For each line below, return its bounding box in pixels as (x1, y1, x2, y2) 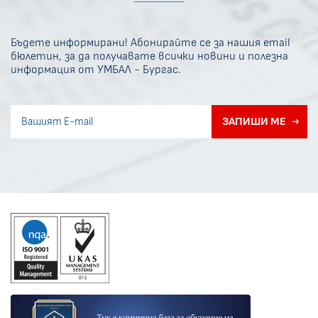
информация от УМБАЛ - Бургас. (11, 63, 181, 75)
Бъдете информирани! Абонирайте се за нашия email (11, 36, 290, 48)
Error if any (14, 150, 63, 161)
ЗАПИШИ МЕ (222, 116, 286, 128)
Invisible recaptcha (10, 106, 97, 117)
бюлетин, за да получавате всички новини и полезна (11, 50, 288, 62)
